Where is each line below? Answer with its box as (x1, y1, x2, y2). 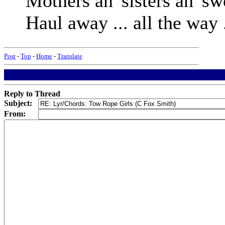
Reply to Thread (4, 89, 60, 98)
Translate (57, 52, 82, 60)
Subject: (4, 99, 32, 107)
